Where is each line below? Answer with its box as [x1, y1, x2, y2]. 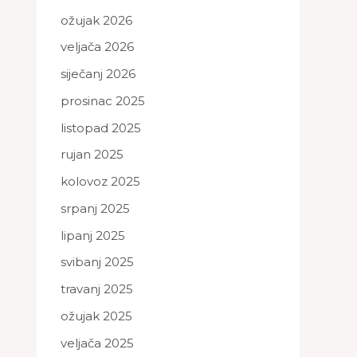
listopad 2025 [61, 120, 141, 135]
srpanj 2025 [61, 200, 130, 216]
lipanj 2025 [61, 227, 125, 243]
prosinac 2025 [61, 92, 145, 108]
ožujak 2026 [61, 12, 132, 28]
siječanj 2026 [61, 66, 135, 81]
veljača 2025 [61, 335, 134, 351]
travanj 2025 [61, 281, 133, 296]
